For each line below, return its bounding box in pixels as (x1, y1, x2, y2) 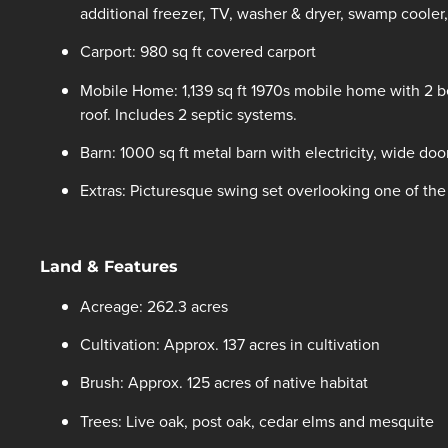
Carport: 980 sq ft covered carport (80, 40, 316, 63)
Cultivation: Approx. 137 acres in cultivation (80, 332, 380, 355)
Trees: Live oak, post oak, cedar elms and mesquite (80, 409, 434, 432)
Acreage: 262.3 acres (80, 294, 228, 317)
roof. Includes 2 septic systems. (80, 102, 297, 125)
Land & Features (40, 257, 178, 277)
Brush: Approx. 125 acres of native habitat (80, 371, 368, 394)
